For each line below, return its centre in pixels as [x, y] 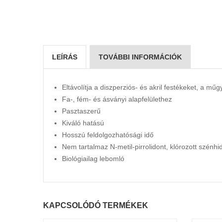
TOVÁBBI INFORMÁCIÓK [140, 57]
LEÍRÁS [65, 57]
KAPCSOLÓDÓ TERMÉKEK [96, 206]
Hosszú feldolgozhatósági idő [108, 135]
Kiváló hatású [83, 123]
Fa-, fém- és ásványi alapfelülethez [117, 99]
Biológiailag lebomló [93, 159]
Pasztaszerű [81, 111]
